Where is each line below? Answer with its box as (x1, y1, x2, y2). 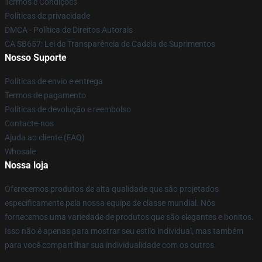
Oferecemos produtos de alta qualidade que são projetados (5, 184, 219, 194)
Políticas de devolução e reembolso (5, 105, 131, 114)
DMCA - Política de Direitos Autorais (5, 25, 133, 35)
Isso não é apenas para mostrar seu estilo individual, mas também (5, 226, 243, 236)
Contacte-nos (5, 119, 54, 128)
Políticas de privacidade (5, 11, 90, 20)
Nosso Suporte (5, 52, 67, 63)
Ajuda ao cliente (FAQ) (5, 133, 85, 142)
